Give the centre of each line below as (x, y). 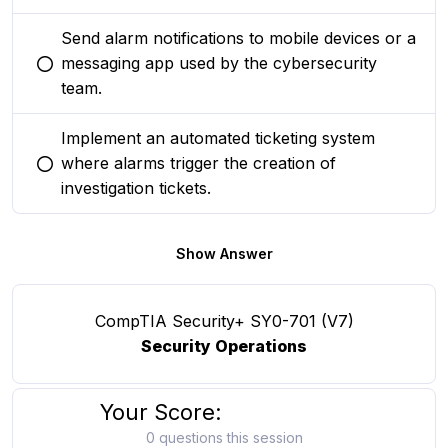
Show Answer (224, 253)
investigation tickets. (136, 188)
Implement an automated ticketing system (218, 138)
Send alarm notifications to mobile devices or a (238, 38)
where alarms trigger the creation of (198, 163)
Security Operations (224, 346)
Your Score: (161, 412)
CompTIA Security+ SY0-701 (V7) (224, 321)
